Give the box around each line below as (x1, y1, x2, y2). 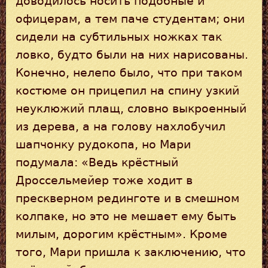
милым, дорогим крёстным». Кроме (16, 227, 227, 240)
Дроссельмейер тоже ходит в (16, 173, 193, 187)
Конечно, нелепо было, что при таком (16, 66, 242, 79)
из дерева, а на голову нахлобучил (16, 120, 226, 133)
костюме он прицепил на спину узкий (16, 84, 239, 97)
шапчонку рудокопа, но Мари (16, 138, 191, 151)
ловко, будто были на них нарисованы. (16, 48, 248, 61)
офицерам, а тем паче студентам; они (16, 12, 245, 25)
